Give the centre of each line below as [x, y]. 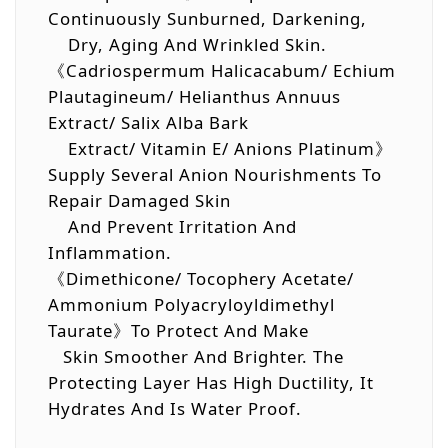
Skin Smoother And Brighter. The [196, 356]
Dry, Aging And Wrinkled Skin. [187, 44]
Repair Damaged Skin [142, 200]
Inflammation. [110, 252]
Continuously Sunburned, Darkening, [210, 18]
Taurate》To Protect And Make [181, 330]
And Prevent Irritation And [172, 226]
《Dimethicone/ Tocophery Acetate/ [201, 278]
